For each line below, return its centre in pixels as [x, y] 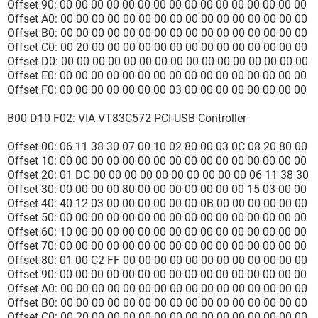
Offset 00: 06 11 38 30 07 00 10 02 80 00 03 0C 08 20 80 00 [157, 147]
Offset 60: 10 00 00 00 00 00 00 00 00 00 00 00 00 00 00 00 [157, 232]
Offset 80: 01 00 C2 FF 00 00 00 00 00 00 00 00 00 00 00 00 [157, 260]
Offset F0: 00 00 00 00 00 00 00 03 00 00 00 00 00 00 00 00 [157, 90]
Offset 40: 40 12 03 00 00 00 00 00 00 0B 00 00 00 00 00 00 [157, 203]
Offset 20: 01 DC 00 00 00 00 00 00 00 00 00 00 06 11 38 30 [158, 175]
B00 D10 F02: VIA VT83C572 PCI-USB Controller [127, 118]
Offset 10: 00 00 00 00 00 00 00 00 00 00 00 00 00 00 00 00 [157, 161]
